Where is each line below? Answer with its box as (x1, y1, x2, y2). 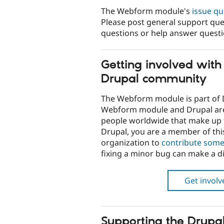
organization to (101, 136, 161, 148)
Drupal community (101, 71, 206, 87)
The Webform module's (101, 5, 192, 16)
